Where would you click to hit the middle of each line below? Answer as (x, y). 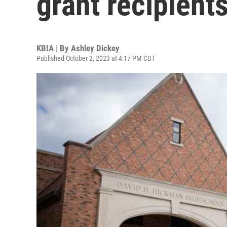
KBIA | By (54, 48)
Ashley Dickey (95, 48)
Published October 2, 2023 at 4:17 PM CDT (96, 58)
